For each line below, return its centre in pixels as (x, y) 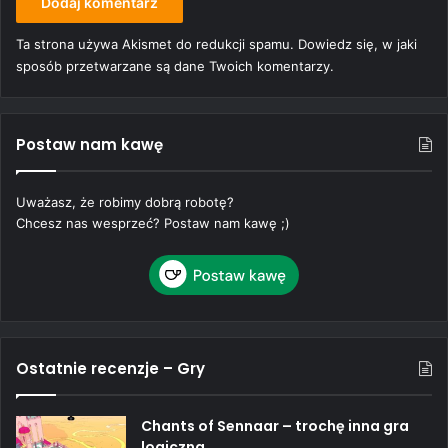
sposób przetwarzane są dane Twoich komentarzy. (175, 66)
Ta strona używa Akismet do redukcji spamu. (157, 44)
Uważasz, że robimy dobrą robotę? (125, 202)
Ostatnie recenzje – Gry (110, 368)
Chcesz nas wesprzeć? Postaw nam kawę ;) (153, 223)
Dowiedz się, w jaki (357, 44)
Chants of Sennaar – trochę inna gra (275, 425)
